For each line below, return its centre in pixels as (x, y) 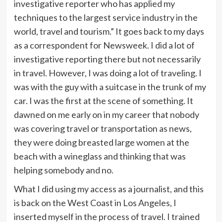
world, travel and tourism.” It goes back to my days (109, 31)
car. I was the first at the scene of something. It (103, 100)
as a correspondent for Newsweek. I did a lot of (104, 45)
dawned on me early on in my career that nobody (106, 114)
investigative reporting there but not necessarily (107, 59)
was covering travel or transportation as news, (103, 128)
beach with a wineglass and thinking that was (100, 156)
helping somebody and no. (63, 170)
